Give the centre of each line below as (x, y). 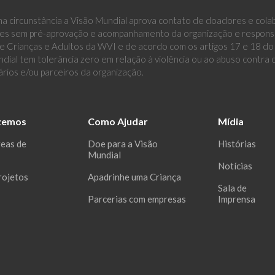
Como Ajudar (118, 122)
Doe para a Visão (122, 144)
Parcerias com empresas (137, 199)
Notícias (235, 166)
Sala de (233, 188)
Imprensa (237, 199)
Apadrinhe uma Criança (134, 177)
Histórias (237, 144)
